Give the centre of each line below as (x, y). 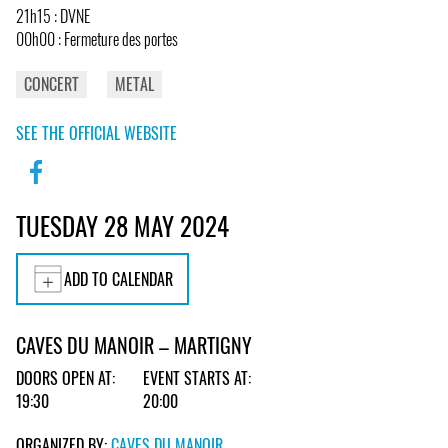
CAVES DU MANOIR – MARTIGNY (134, 345)
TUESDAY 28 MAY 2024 (122, 225)
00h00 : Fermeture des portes (97, 38)
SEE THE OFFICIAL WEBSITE (96, 132)
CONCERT (51, 83)
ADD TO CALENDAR (118, 278)
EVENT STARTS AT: (197, 378)
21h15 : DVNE (53, 15)
